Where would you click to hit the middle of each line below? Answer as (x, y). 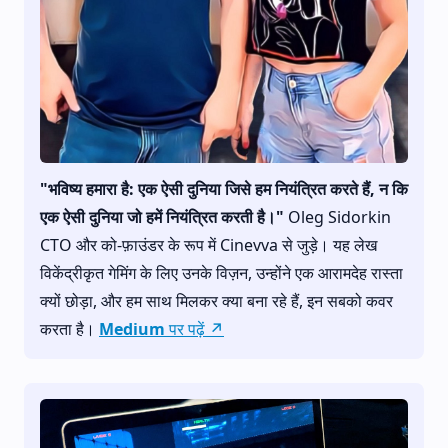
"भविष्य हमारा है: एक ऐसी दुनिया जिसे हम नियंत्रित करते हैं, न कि (224, 188)
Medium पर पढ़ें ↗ (161, 328)
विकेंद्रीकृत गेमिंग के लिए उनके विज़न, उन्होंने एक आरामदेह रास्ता (221, 272)
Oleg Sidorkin (337, 216)
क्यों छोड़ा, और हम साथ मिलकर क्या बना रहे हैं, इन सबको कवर (216, 300)
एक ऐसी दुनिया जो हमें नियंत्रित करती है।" (162, 216)
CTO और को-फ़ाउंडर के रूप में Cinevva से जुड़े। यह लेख (208, 244)
